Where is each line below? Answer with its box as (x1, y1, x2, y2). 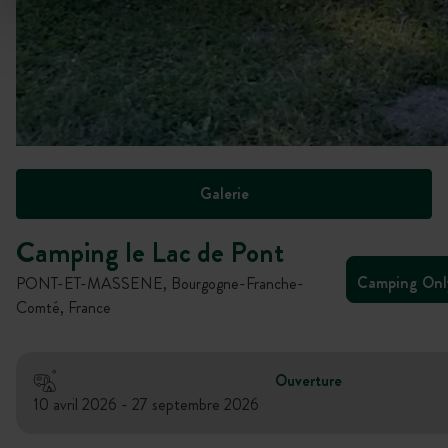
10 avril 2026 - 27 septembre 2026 (33, 393, 259, 416)
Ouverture (275, 369, 342, 392)
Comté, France (16, 296, 111, 319)
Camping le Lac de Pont (16, 233, 284, 273)
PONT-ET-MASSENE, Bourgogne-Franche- (16, 272, 304, 295)
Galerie (199, 182, 249, 205)
